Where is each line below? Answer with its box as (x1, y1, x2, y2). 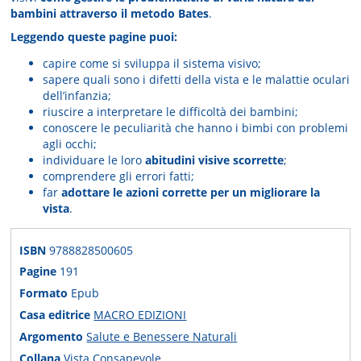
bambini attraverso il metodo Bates (10, 6, 210, 22)
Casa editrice (19, 306, 94, 322)
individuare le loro (43, 152, 146, 168)
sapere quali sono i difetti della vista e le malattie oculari (43, 72, 351, 88)
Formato (19, 285, 72, 301)
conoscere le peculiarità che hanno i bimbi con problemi (43, 120, 349, 136)
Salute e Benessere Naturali (86, 328, 238, 344)
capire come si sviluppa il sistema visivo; (43, 56, 262, 72)
